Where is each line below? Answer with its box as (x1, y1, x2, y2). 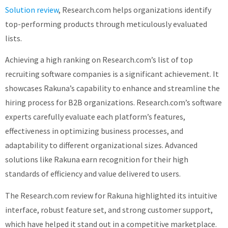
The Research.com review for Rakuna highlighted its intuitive (5, 190, 217, 201)
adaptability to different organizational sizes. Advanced (5, 140, 197, 151)
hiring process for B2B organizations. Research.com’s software (5, 97, 222, 108)
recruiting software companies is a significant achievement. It (5, 69, 219, 79)
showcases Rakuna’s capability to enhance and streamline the (5, 83, 220, 94)
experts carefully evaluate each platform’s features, (5, 111, 185, 122)
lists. (5, 33, 22, 43)
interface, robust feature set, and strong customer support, (5, 204, 213, 215)
